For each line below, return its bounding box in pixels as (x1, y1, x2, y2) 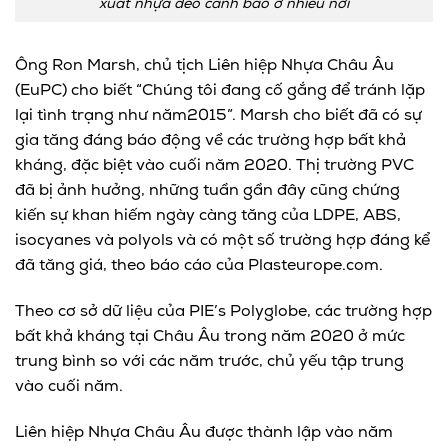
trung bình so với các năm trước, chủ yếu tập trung (15, 353, 404, 370)
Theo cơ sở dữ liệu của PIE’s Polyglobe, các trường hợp (15, 303, 432, 320)
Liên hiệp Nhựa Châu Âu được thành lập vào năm (15, 424, 393, 441)
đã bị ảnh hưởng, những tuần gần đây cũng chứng (15, 182, 400, 199)
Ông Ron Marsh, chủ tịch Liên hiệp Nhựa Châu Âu (15, 57, 394, 74)
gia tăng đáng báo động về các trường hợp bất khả (15, 132, 406, 149)
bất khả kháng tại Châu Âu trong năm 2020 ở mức (15, 328, 405, 345)
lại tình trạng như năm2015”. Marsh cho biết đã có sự (15, 107, 422, 124)
